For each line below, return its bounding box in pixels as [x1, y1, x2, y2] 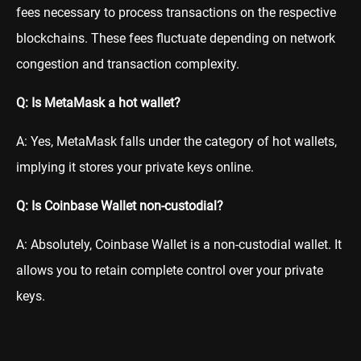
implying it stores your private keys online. [16, 160, 254, 176]
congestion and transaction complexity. [16, 56, 239, 73]
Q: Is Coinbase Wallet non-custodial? [16, 198, 223, 214]
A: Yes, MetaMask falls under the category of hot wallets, [16, 134, 337, 150]
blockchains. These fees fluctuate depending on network [16, 31, 335, 47]
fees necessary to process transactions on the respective [16, 5, 336, 21]
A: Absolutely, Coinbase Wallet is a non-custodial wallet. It [16, 237, 342, 253]
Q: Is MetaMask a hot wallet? [16, 95, 180, 111]
